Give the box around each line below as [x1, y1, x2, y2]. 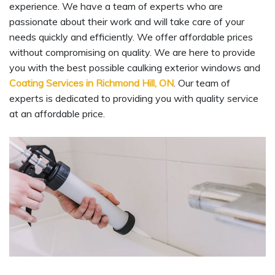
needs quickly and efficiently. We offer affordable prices [9, 31, 253, 44]
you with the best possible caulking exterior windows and [9, 61, 260, 74]
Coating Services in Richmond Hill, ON [9, 77, 174, 90]
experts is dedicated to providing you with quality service [9, 92, 258, 105]
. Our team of [174, 77, 230, 90]
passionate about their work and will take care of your [9, 15, 244, 28]
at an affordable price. [9, 107, 105, 120]
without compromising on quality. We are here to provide [9, 46, 255, 59]
